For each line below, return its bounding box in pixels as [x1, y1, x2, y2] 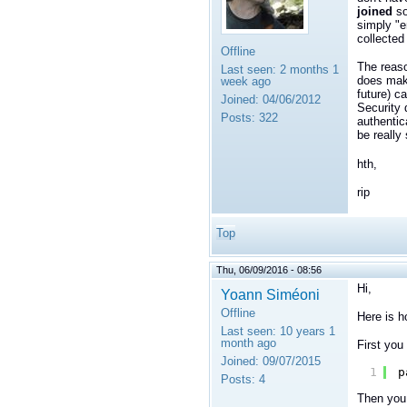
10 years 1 [276, 323, 335, 338]
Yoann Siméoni [221, 285, 320, 303]
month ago [221, 335, 276, 350]
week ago [221, 74, 271, 89]
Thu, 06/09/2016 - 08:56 [216, 263, 322, 275]
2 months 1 [276, 63, 339, 77]
